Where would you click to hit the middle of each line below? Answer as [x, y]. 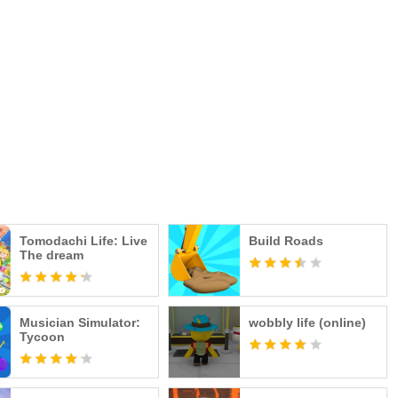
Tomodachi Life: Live [84, 241]
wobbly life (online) [307, 322]
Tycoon [43, 337]
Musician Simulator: [80, 322]
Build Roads [286, 241]
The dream [52, 255]
